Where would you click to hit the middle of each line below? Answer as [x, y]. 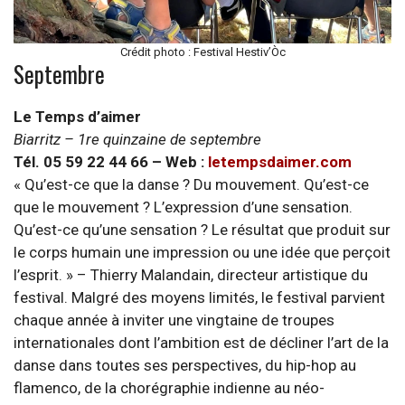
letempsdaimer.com [280, 161]
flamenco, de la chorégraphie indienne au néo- [169, 387]
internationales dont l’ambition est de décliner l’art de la [201, 342]
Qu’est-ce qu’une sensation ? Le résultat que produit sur [202, 229]
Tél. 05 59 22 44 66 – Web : [111, 161]
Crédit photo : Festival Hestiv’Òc [202, 52]
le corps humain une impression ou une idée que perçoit [202, 252]
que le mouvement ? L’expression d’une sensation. [183, 207]
